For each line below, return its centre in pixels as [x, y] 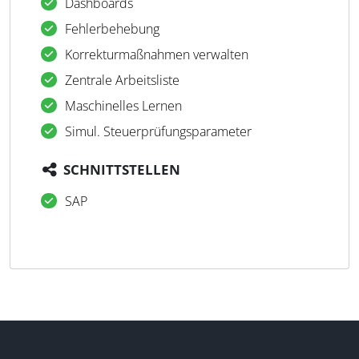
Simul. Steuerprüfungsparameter [158, 131]
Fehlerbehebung [112, 29]
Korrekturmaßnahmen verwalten [157, 54]
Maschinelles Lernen [123, 106]
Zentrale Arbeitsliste [122, 80]
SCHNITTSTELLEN [122, 169]
